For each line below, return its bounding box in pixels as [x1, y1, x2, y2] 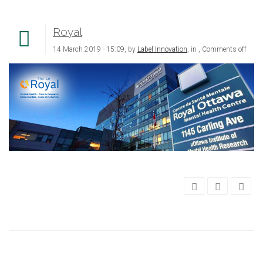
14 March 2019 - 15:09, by [53, 45, 137, 53]
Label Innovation [137, 45, 187, 53]
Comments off [202, 45, 247, 53]
